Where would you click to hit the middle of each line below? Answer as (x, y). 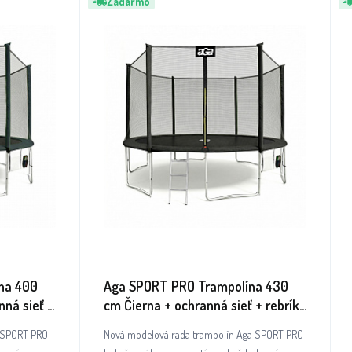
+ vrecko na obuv (152, 324)
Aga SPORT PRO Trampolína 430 (196, 286)
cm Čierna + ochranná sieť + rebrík (202, 305)
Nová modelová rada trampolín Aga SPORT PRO (203, 334)
